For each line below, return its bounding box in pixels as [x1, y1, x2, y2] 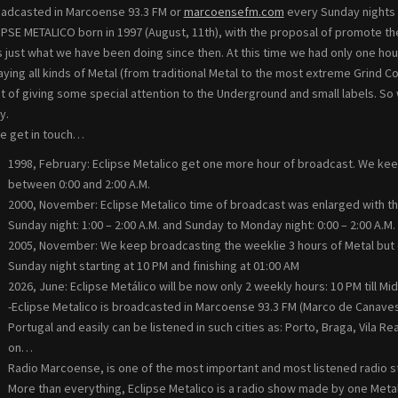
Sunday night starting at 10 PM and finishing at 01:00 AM [7, 258, 299, 275]
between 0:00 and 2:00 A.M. [7, 176, 150, 193]
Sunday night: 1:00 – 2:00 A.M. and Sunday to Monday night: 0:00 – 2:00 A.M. [7, 217, 395, 234]
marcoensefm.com [183, 4, 284, 20]
